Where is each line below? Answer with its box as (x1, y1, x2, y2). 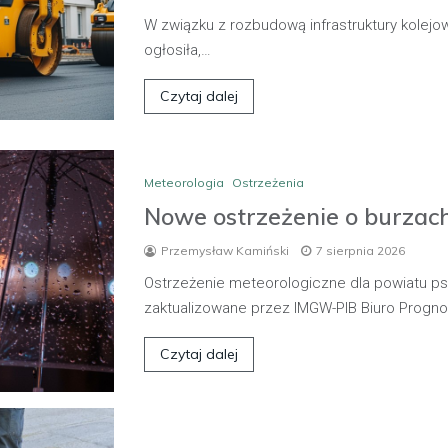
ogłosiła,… (144, 40, 211, 59)
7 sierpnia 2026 (316, 242, 405, 258)
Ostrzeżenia (232, 174, 304, 190)
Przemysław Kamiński (161, 242, 289, 258)
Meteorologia (144, 174, 224, 190)
